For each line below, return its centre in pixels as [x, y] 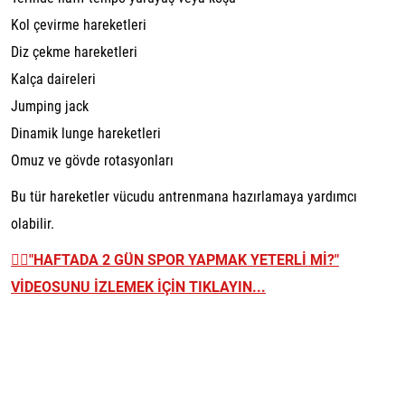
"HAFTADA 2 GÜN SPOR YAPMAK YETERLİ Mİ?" [184, 260]
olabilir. [33, 224]
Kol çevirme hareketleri [79, 25]
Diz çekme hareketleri [74, 52]
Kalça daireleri [53, 79]
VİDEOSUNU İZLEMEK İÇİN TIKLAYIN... [138, 287]
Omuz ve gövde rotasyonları [92, 160]
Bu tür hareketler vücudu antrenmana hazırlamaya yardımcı [184, 197]
